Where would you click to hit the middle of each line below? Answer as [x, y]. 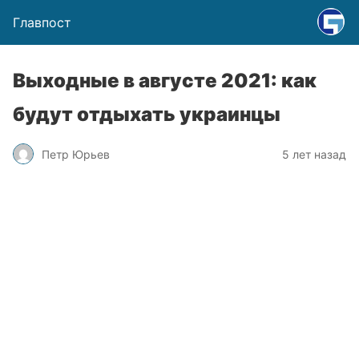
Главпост [42, 22]
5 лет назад [314, 154]
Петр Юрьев [76, 154]
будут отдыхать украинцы [147, 114]
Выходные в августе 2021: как [165, 81]
